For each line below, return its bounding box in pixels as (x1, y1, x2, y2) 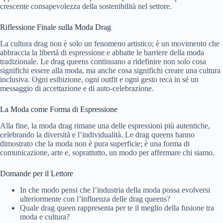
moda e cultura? (20, 212, 70, 221)
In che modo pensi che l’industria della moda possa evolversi (20, 185, 210, 194)
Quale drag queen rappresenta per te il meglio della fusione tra (20, 203, 214, 212)
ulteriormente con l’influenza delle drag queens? (20, 194, 170, 203)
